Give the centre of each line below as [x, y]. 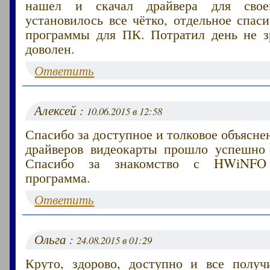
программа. [58, 177]
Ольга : [56, 239]
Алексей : [61, 110]
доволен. [50, 48]
